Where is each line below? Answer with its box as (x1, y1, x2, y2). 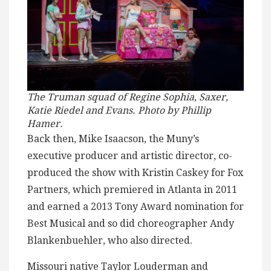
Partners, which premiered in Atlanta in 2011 (27, 184, 237, 196)
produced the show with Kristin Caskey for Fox (27, 167, 243, 179)
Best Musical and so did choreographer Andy (27, 218, 234, 230)
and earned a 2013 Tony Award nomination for (27, 201, 244, 213)
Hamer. (27, 118, 63, 130)
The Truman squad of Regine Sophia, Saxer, (27, 91, 228, 103)
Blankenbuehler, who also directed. (27, 235, 192, 247)
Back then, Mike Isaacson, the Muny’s (27, 133, 199, 145)
